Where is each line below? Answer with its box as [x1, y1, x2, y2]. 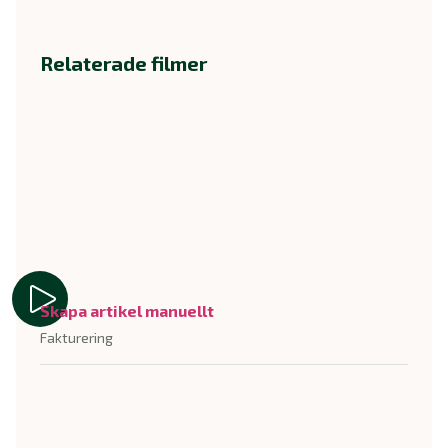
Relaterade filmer [40, 51, 207, 76]
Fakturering [40, 329, 113, 347]
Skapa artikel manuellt [40, 301, 214, 321]
